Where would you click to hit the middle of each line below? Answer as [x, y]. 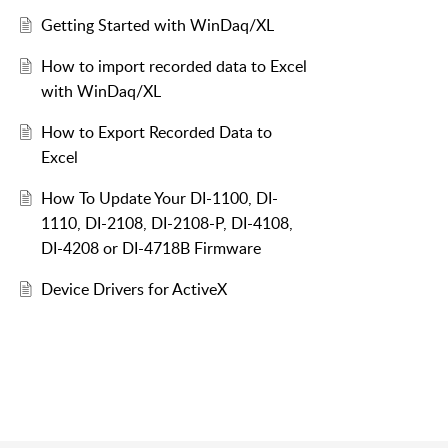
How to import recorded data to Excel [173, 66]
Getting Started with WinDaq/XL [157, 25]
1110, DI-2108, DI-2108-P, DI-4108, [166, 223]
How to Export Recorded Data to [156, 132]
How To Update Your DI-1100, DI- [159, 198]
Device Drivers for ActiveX [133, 289]
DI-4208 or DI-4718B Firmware [150, 248]
